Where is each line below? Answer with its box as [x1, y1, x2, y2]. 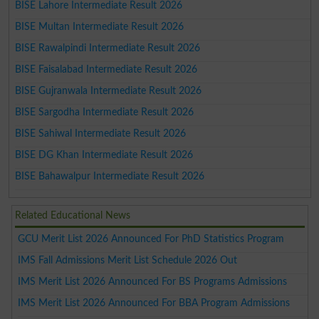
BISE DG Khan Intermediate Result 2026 [15, 149, 194, 160]
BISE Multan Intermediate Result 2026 [15, 21, 184, 32]
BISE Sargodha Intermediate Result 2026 [15, 106, 194, 117]
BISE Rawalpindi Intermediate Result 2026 [15, 42, 201, 53]
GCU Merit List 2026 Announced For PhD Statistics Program [18, 233, 285, 244]
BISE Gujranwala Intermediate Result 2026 [15, 85, 202, 96]
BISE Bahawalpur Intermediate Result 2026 [15, 170, 205, 182]
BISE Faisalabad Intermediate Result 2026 [15, 63, 198, 75]
